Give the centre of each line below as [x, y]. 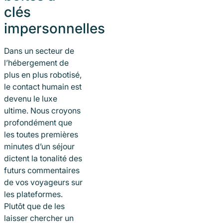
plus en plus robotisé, [43, 74]
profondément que [38, 122]
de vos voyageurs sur [43, 182]
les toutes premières [41, 134]
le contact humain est [43, 86]
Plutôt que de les [34, 206]
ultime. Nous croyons [42, 110]
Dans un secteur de [39, 51]
